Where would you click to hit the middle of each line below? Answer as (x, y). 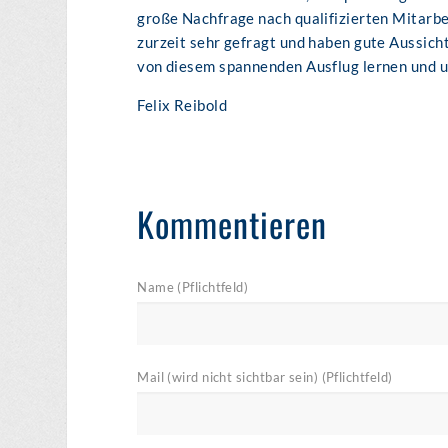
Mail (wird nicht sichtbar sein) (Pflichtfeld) (265, 376)
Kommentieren (232, 224)
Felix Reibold (182, 105)
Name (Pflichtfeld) (193, 286)
